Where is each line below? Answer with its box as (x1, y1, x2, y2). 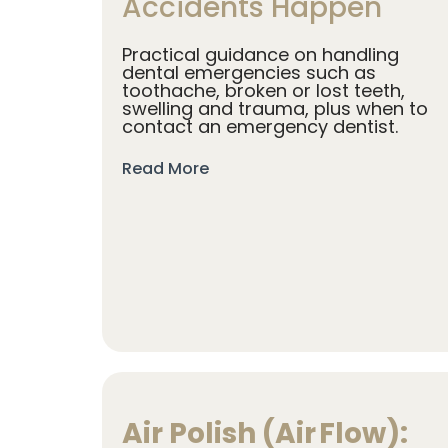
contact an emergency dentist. (122, 113, 398, 139)
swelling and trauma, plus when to (122, 95, 428, 121)
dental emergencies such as (122, 59, 376, 85)
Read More (122, 156, 209, 180)
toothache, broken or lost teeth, (122, 77, 405, 103)
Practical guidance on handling (122, 41, 399, 67)
